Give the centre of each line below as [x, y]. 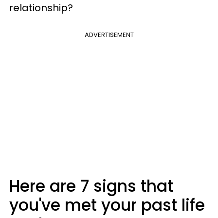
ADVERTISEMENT [109, 35]
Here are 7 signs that [91, 186]
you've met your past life [107, 205]
